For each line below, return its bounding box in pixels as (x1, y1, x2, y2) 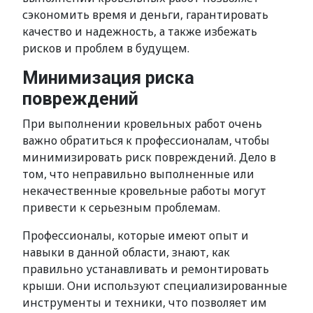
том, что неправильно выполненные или (22, 166, 254, 182)
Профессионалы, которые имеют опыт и (22, 228, 249, 243)
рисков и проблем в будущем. (22, 41, 189, 56)
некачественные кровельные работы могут (22, 183, 266, 198)
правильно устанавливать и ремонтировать (22, 261, 269, 277)
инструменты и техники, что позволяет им (22, 295, 267, 310)
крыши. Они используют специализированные (22, 278, 287, 293)
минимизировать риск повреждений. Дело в (22, 150, 276, 165)
